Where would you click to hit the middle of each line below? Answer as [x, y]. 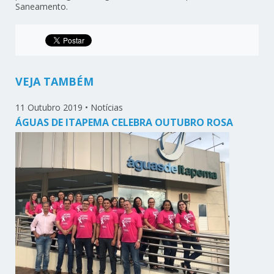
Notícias [107, 107]
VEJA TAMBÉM [55, 81]
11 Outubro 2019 [49, 107]
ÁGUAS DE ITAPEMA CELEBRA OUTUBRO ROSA [124, 122]
